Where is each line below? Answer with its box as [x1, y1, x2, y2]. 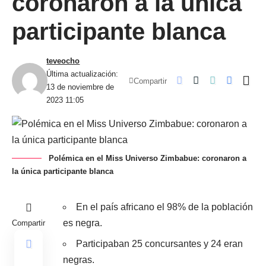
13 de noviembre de [46, 83, 115, 91]
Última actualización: [46, 69, 119, 78]
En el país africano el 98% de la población [76, 202, 253, 212]
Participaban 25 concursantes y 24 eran [76, 239, 243, 249]
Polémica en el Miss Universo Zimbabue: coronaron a [49, 154, 246, 163]
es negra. [63, 218, 102, 228]
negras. [63, 255, 94, 265]
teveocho [46, 56, 80, 65]
